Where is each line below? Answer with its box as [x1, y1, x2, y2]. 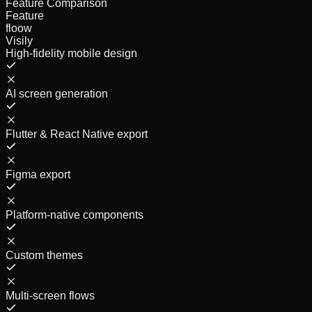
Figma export [6, 168, 70, 180]
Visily [6, 34, 33, 47]
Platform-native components [6, 208, 143, 221]
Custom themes [6, 249, 83, 261]
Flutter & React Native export [6, 127, 148, 140]
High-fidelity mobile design [6, 47, 137, 59]
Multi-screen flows [6, 289, 95, 302]
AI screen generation [6, 87, 108, 100]
